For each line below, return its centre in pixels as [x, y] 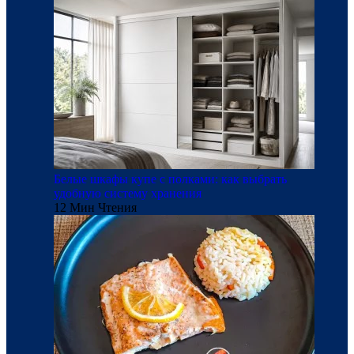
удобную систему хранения [128, 193]
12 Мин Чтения [95, 207]
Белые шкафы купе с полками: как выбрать [170, 179]
